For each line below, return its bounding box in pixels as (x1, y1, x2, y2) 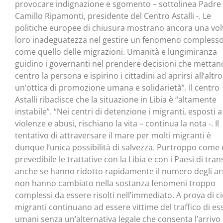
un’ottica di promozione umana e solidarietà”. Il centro (15, 82, 220, 94)
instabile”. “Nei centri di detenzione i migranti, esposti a (15, 106, 222, 117)
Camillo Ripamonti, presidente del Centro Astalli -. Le (15, 10, 211, 22)
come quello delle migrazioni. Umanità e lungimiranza (15, 46, 217, 58)
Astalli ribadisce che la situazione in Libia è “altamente (15, 94, 217, 106)
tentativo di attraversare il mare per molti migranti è (15, 130, 211, 141)
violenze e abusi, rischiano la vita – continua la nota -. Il (15, 118, 219, 129)
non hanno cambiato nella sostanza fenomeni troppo (15, 178, 216, 189)
